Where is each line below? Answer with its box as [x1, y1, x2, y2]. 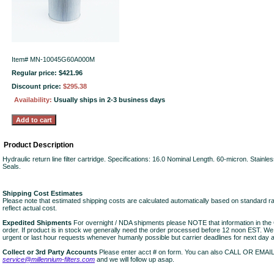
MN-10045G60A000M [30, 56, 95, 63]
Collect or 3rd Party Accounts [2, 248, 97, 256]
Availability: [14, 96, 54, 103]
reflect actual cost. [2, 204, 57, 212]
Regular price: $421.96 [12, 69, 83, 76]
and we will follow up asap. [95, 256, 174, 263]
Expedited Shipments [2, 219, 72, 226]
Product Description [4, 141, 73, 149]
